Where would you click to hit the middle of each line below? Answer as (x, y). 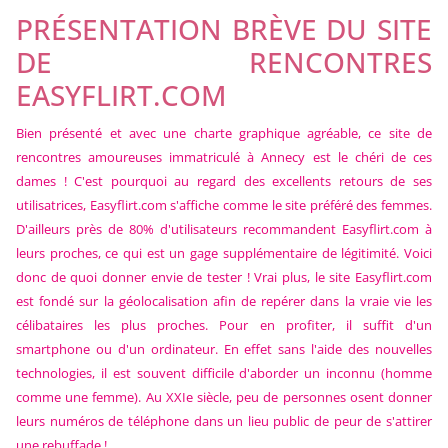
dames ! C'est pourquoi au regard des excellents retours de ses (224, 180)
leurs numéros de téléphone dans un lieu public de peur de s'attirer (224, 420)
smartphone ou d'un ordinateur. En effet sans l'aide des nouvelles (224, 348)
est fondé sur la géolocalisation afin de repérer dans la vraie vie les (224, 300)
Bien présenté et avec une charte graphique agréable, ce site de (224, 132)
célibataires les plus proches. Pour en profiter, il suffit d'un (224, 324)
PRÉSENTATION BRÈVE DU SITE (224, 28)
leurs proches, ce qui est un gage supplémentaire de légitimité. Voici (224, 252)
